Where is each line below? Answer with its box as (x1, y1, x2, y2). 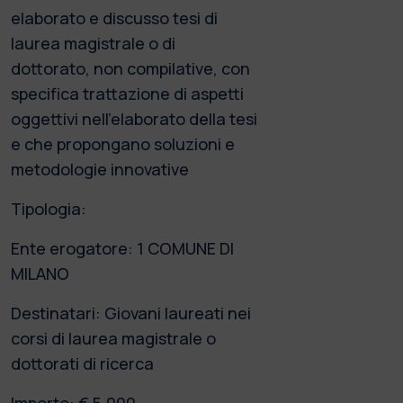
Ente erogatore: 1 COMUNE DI (11, 237, 234, 259)
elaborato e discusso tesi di (11, 6, 218, 29)
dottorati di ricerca (11, 352, 154, 374)
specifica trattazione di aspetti (11, 82, 244, 104)
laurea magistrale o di (11, 31, 175, 54)
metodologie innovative (11, 157, 189, 180)
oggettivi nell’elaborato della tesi (11, 107, 257, 130)
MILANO (11, 262, 69, 284)
